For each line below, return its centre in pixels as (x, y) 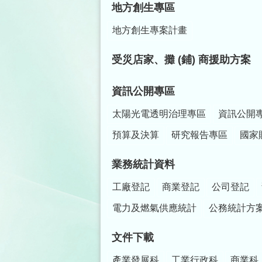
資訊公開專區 (143, 91)
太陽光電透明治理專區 (159, 114)
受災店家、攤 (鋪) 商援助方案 (181, 60)
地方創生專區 (143, 8)
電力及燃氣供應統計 (154, 208)
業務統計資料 (143, 164)
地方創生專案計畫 (150, 30)
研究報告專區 (199, 135)
